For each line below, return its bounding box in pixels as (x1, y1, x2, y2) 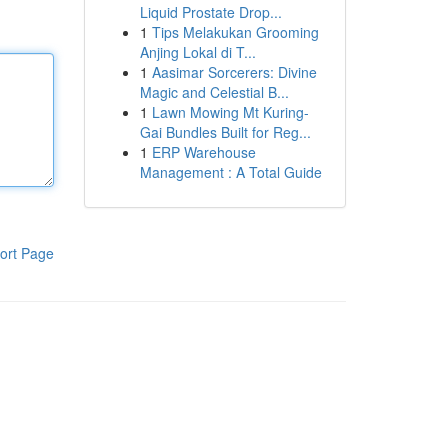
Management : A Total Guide (139, 162, 322, 182)
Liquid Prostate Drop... (139, 2, 282, 22)
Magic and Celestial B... (139, 82, 289, 102)
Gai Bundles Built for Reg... (139, 122, 311, 142)
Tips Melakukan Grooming (151, 22, 319, 42)
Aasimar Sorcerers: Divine (151, 62, 317, 82)
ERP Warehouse (151, 142, 256, 162)
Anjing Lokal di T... (139, 42, 256, 62)
